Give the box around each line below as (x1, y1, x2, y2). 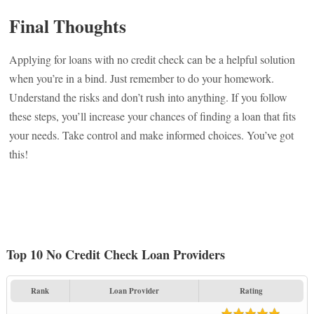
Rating (239, 285, 263, 296)
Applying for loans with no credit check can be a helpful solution (9, 52, 296, 67)
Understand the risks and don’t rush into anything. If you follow (9, 90, 288, 104)
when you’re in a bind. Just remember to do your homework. (9, 71, 275, 86)
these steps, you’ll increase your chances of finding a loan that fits (9, 109, 296, 123)
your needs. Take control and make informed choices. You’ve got (9, 128, 294, 142)
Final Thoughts (9, 13, 127, 39)
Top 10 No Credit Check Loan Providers (6, 245, 225, 264)
